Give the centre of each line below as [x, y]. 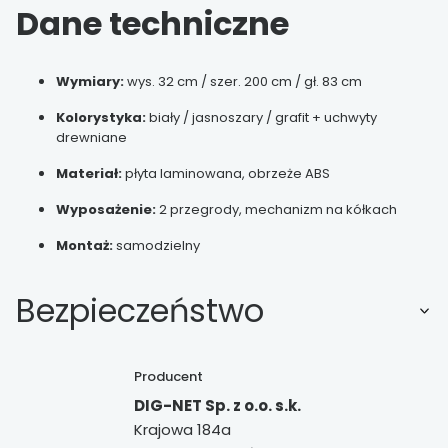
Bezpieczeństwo [140, 311]
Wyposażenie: [106, 209]
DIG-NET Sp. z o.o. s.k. [217, 406]
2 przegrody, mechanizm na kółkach [276, 209]
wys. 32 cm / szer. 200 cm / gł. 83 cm [243, 81]
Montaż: [84, 245]
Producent [168, 376]
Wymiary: [90, 81]
